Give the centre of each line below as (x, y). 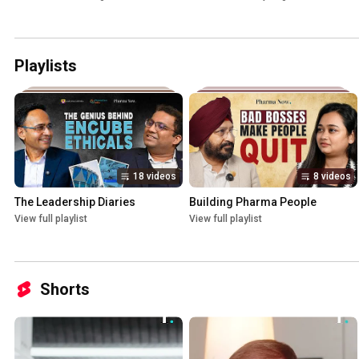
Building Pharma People (253, 202)
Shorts (65, 290)
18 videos (155, 177)
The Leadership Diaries (75, 202)
